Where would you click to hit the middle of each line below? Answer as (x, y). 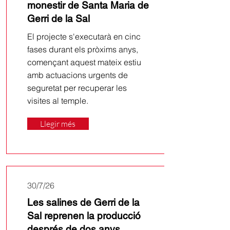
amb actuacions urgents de (77, 75)
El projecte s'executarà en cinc (84, 36)
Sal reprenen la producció (84, 216)
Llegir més (58, 124)
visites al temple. (57, 101)
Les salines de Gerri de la (83, 202)
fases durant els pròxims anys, (82, 49)
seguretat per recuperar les (77, 88)
